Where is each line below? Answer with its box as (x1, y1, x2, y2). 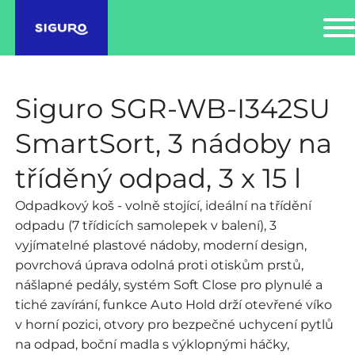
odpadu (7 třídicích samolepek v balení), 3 (14, 216, 277, 233)
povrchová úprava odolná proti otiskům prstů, (14, 256, 303, 273)
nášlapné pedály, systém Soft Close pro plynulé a (14, 276, 323, 292)
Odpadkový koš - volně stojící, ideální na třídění (14, 197, 311, 213)
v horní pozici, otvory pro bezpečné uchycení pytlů (14, 315, 334, 332)
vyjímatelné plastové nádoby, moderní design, (14, 236, 307, 253)
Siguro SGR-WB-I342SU (14, 91, 330, 125)
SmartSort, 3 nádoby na (14, 126, 332, 160)
